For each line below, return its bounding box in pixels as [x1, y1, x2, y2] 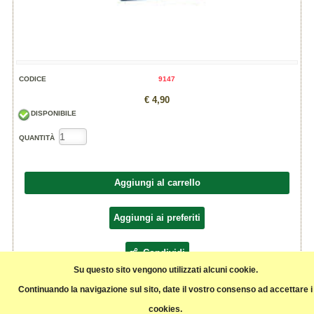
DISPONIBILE [31, 109, 76, 117]
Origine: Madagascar [15, 299, 87, 307]
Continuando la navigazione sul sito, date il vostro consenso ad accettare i [18, 285, 313, 294]
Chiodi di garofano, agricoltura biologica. [15, 290, 150, 299]
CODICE [19, 75, 46, 83]
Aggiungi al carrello [114, 177, 200, 188]
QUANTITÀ [19, 134, 59, 142]
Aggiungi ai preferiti [114, 212, 200, 223]
